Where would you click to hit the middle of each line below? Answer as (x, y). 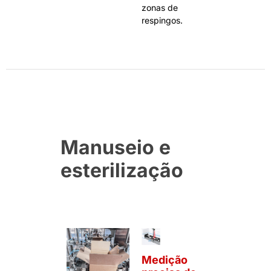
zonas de (160, 8)
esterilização (122, 171)
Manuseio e (116, 148)
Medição (165, 260)
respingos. (162, 21)
